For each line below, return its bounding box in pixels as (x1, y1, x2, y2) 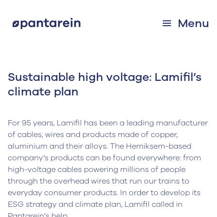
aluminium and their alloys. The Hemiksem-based (8, 141, 191, 152)
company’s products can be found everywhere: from (8, 153, 201, 163)
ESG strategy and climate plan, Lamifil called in (8, 199, 183, 210)
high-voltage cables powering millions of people (8, 164, 186, 175)
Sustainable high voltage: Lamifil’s (8, 69, 201, 85)
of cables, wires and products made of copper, (8, 129, 178, 140)
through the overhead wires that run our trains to (8, 176, 189, 186)
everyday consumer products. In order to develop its (8, 187, 201, 198)
